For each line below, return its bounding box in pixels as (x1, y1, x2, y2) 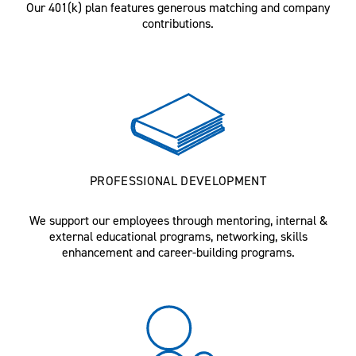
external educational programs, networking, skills (48, 228, 308, 245)
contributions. (142, 15, 214, 32)
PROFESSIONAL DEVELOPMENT (90, 172, 266, 189)
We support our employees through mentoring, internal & (29, 212, 327, 229)
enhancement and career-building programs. (61, 244, 295, 261)
